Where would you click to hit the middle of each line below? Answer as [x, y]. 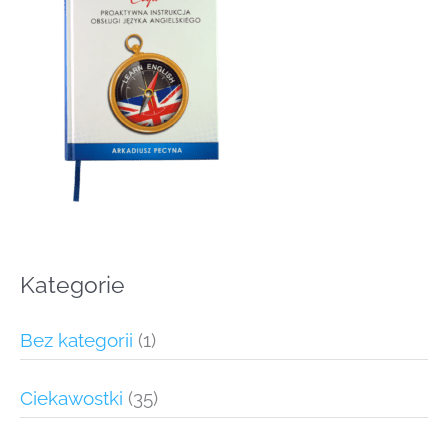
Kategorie [72, 284]
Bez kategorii [76, 340]
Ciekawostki [71, 398]
